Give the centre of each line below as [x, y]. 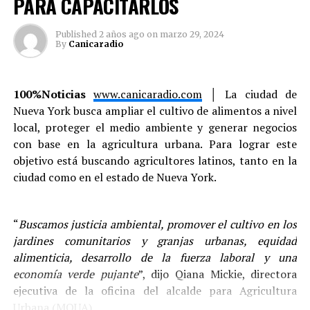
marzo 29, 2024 [192, 34]
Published [76, 34]
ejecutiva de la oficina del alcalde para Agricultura [155, 291]
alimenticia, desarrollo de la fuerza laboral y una [155, 257]
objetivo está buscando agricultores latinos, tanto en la [155, 161]
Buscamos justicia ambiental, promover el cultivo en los [158, 224]
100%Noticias [53, 94]
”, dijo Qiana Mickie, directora [218, 274]
